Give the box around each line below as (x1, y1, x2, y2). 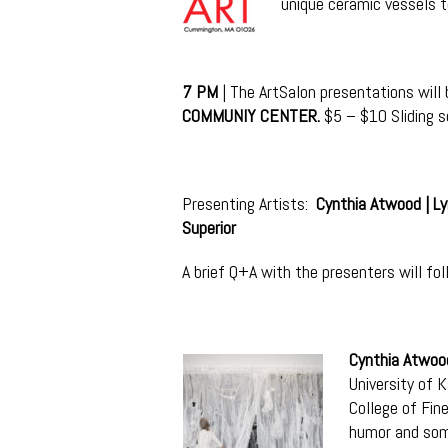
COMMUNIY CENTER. (182, 104, 324, 127)
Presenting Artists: (182, 192, 316, 215)
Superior (182, 216, 236, 239)
